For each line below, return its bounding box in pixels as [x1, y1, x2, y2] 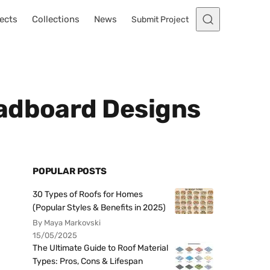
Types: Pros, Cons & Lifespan [33, 256, 143, 266]
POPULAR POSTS [33, 166, 107, 177]
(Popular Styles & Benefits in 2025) [33, 202, 166, 213]
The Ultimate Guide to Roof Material [33, 243, 168, 253]
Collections [32, 14, 80, 25]
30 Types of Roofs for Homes [33, 189, 143, 199]
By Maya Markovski [33, 218, 101, 227]
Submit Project [131, 14, 189, 25]
